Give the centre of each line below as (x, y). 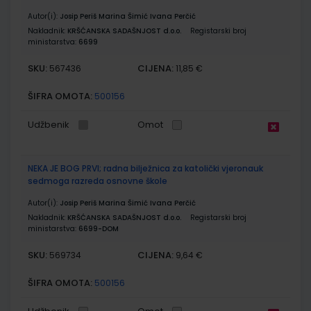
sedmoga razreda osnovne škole (98, 180)
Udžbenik (49, 124)
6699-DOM (99, 228)
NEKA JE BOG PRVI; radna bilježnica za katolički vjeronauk (145, 168)
